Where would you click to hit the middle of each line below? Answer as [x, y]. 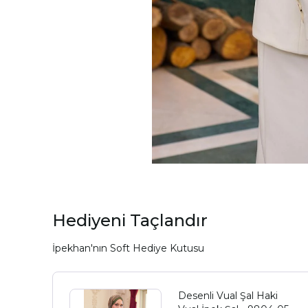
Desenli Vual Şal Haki [228, 296]
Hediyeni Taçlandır [130, 220]
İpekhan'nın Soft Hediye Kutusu [128, 248]
